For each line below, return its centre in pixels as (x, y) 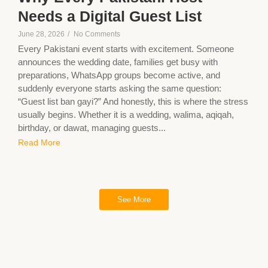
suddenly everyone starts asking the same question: (120, 89)
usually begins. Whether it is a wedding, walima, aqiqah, (126, 115)
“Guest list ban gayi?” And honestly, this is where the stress (133, 102)
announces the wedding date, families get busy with (118, 62)
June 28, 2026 (41, 34)
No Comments (97, 34)
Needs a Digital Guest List (110, 16)
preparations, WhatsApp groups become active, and (119, 75)
